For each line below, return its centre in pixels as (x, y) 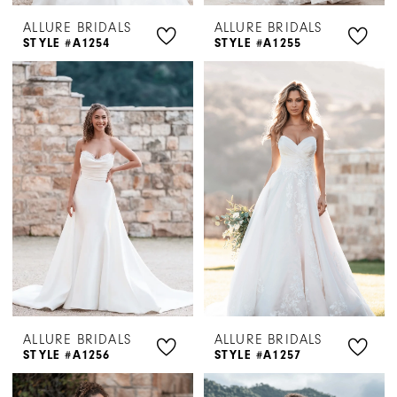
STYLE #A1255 (258, 43)
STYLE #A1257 (258, 355)
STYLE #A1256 (67, 355)
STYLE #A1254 (67, 43)
